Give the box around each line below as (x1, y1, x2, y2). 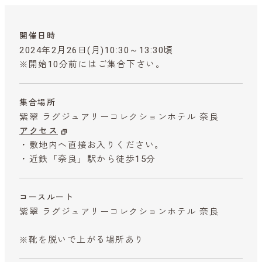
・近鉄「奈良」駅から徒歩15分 (19, 153, 156, 164)
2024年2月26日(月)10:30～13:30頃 (19, 44, 174, 56)
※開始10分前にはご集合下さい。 (19, 58, 165, 70)
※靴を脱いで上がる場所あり (19, 234, 144, 245)
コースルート (19, 192, 74, 202)
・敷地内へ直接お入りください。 (19, 139, 164, 150)
